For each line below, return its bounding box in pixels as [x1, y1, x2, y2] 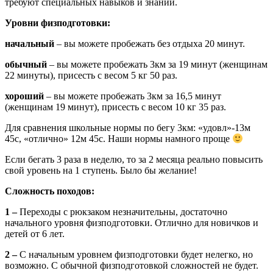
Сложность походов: [5, 186, 94, 197]
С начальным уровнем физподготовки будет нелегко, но [19, 249, 253, 260]
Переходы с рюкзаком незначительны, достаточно [17, 207, 227, 218]
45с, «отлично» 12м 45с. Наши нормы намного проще [5, 133, 232, 144]
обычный [5, 58, 49, 69]
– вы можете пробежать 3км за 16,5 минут [44, 90, 221, 101]
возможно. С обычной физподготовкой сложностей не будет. [5, 260, 258, 271]
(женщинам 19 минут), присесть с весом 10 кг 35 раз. [5, 101, 226, 112]
